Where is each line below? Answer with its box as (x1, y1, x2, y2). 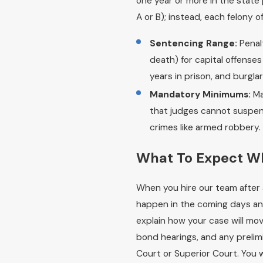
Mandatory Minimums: (150, 89, 251, 101)
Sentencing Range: (150, 38, 238, 50)
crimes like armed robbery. (150, 122, 261, 134)
